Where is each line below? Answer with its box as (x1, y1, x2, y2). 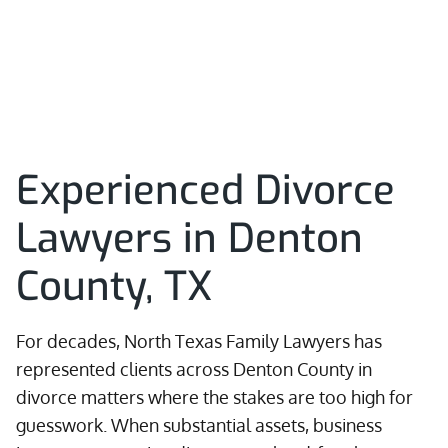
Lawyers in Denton (16, 212, 363, 265)
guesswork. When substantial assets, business (16, 414, 382, 436)
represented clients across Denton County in (16, 358, 372, 380)
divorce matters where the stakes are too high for (16, 386, 413, 408)
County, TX (16, 260, 212, 313)
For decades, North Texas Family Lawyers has (16, 330, 382, 352)
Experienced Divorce (16, 164, 395, 217)
